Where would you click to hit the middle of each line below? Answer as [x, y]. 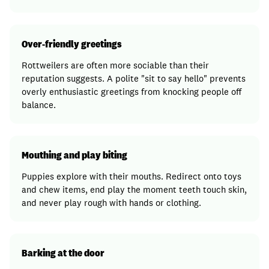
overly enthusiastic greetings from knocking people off [131, 92]
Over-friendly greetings [72, 44]
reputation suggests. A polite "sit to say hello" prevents [134, 78]
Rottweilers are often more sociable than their [115, 65]
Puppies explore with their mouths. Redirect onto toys [131, 176]
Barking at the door [63, 253]
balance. [39, 105]
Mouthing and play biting [74, 155]
